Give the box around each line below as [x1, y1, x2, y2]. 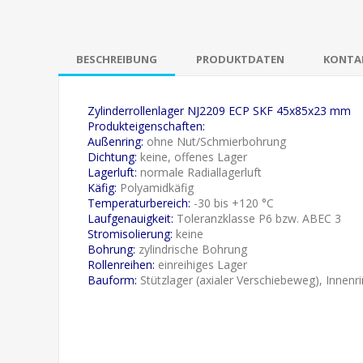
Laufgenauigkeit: [88, 210, 173, 226]
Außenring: [88, 133, 143, 149]
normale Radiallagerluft [137, 164, 262, 180]
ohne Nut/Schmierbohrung [143, 133, 286, 149]
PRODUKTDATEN [196, 51, 284, 66]
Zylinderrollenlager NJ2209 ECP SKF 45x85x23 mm [88, 102, 351, 118]
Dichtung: [88, 148, 137, 164]
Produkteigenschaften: [88, 117, 205, 134]
